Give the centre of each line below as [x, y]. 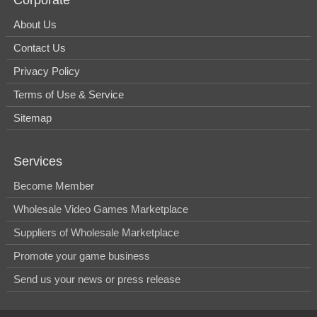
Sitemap [33, 117]
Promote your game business [82, 255]
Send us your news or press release [97, 279]
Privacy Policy [47, 71]
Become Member [54, 185]
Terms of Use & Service [69, 94]
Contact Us [40, 47]
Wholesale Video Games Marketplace [101, 209]
